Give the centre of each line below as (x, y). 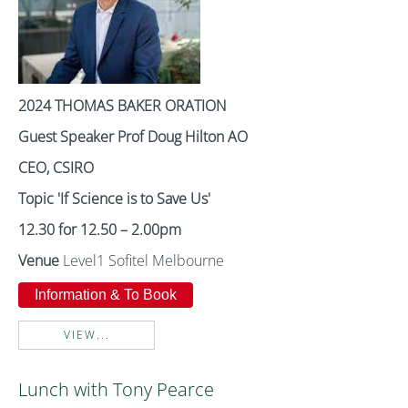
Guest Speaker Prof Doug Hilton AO (133, 137)
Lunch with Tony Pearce (116, 389)
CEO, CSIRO (56, 168)
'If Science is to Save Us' (134, 199)
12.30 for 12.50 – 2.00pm (100, 229)
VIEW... (87, 335)
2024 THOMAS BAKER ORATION (122, 106)
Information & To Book (106, 295)
